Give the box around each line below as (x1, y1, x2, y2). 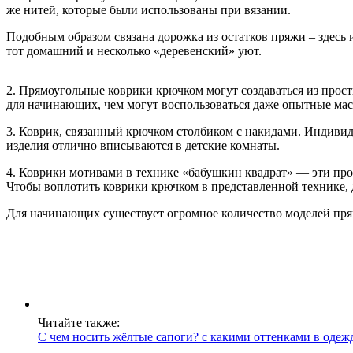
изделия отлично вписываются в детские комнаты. (6, 138, 280, 152)
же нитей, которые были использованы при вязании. (6, 2, 291, 17)
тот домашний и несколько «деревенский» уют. (6, 43, 262, 58)
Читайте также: (38, 315, 120, 329)
